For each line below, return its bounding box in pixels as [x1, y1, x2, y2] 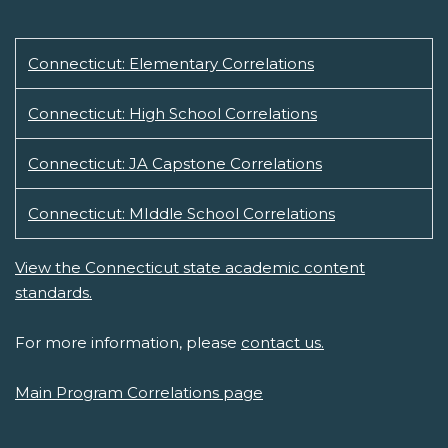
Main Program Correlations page [15, 383, 263, 403]
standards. [15, 283, 92, 303]
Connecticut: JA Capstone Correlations [28, 154, 322, 174]
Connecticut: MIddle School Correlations [28, 204, 335, 224]
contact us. [241, 333, 324, 353]
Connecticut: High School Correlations [28, 104, 317, 124]
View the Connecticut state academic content [15, 258, 365, 278]
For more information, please [15, 333, 241, 353]
